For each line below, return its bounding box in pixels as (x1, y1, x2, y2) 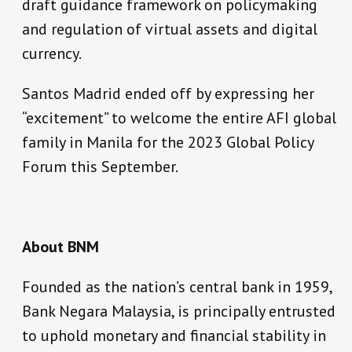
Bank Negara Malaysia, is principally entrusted (22, 300, 335, 321)
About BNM (22, 236, 99, 257)
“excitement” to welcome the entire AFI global (22, 107, 336, 128)
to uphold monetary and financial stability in (22, 324, 326, 346)
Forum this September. (22, 156, 178, 177)
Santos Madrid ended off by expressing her (22, 82, 314, 104)
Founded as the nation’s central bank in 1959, (22, 276, 332, 297)
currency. (22, 42, 82, 64)
